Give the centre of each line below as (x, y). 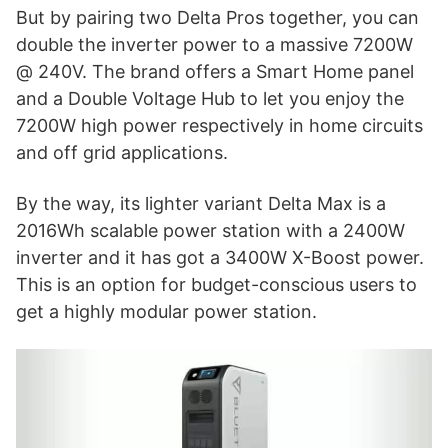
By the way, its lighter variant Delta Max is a (201, 203)
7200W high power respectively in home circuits (219, 125)
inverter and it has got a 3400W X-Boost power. (220, 257)
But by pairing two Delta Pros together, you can (217, 17)
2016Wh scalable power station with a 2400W (210, 230)
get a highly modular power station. (166, 311)
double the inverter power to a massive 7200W (214, 44)
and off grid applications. (122, 152)
